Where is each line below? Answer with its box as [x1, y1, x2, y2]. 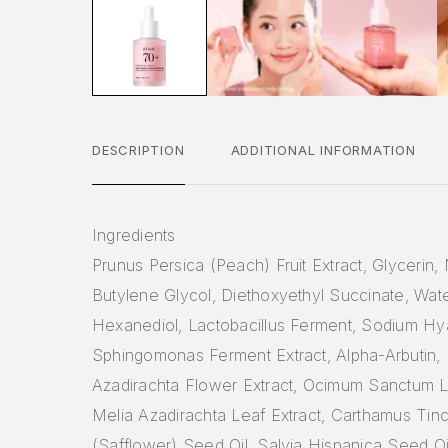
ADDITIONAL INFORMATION [230, 141, 416, 158]
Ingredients [92, 224, 176, 245]
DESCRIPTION [92, 141, 185, 158]
